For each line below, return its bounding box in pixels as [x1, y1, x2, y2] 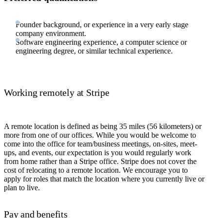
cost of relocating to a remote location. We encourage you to [4, 165, 188, 174]
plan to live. [4, 183, 40, 192]
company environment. [16, 29, 86, 37]
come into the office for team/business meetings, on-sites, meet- [4, 139, 197, 148]
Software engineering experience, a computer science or [16, 37, 187, 46]
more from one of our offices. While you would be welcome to [4, 130, 196, 139]
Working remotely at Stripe [4, 87, 109, 98]
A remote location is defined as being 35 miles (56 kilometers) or [4, 122, 201, 130]
